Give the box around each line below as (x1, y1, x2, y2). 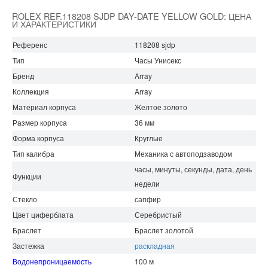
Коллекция (13, 86, 49, 97)
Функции (13, 171, 41, 182)
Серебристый (135, 209, 182, 220)
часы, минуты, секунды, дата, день (135, 164, 252, 175)
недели (135, 178, 160, 189)
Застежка (13, 240, 44, 251)
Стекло (13, 194, 37, 205)
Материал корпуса (13, 102, 76, 112)
